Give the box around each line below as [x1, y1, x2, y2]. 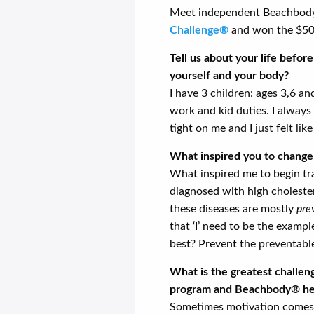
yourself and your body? [170, 69, 289, 81]
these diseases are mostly [170, 203, 296, 214]
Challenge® [170, 24, 228, 36]
